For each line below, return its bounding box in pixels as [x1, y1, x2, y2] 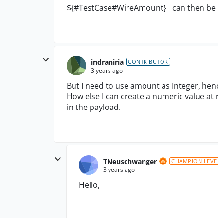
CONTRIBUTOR [128, 58, 168, 65]
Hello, [79, 180, 100, 190]
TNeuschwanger [103, 156, 157, 166]
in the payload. [67, 102, 121, 112]
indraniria [91, 57, 124, 67]
